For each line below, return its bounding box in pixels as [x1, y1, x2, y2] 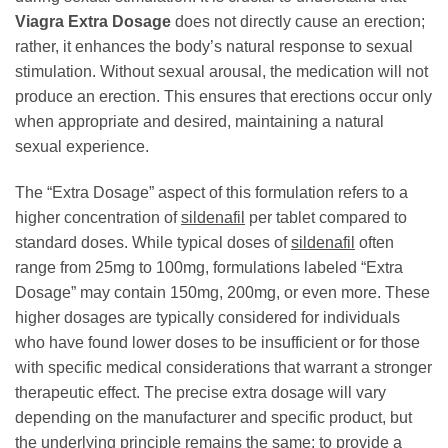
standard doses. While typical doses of [15, 233, 291, 251]
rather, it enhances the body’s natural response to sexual [15, 38, 413, 56]
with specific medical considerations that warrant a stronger [15, 358, 432, 376]
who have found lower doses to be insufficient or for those [15, 333, 420, 351]
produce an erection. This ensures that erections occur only [15, 88, 432, 106]
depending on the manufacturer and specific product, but [15, 408, 412, 426]
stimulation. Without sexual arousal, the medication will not [15, 63, 428, 81]
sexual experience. [15, 138, 149, 156]
